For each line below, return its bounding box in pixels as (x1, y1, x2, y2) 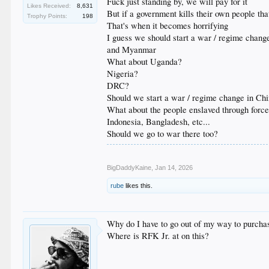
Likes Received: (27, 2, 71, 9)
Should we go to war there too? (107, 127, 219, 139)
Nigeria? (107, 67, 139, 79)
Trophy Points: (27, 12, 68, 19)
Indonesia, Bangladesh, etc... (107, 115, 211, 127)
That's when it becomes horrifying (107, 19, 229, 31)
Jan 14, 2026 (155, 163, 193, 171)
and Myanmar (107, 43, 157, 55)
